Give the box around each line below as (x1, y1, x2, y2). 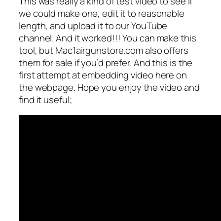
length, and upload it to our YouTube (19, 19, 168, 32)
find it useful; (19, 93, 72, 106)
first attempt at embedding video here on (19, 68, 187, 81)
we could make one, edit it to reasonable (19, 6, 184, 20)
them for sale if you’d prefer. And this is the (19, 56, 193, 69)
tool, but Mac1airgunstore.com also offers (19, 43, 188, 57)
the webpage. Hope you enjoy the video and (19, 80, 200, 94)
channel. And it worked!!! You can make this (19, 31, 196, 44)
